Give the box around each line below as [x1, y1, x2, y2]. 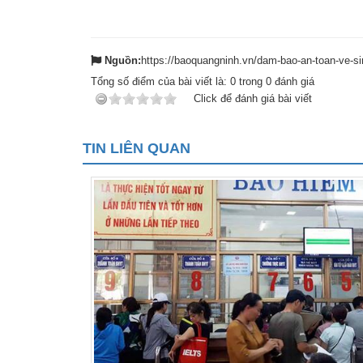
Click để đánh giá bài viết [194, 92, 312, 105]
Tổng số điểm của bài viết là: [91, 75, 230, 88]
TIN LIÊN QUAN [83, 139, 190, 156]
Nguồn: [105, 53, 141, 66]
